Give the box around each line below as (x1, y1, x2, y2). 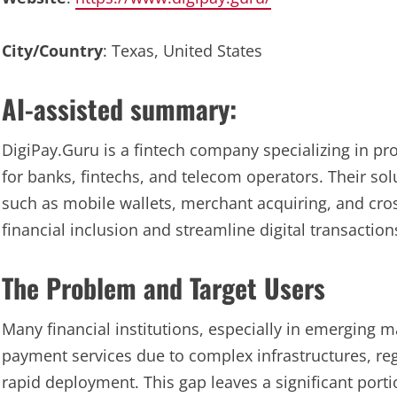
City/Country (2, 40, 103, 61)
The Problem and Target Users (2, 268, 325, 307)
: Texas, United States (103, 40, 262, 61)
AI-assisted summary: (2, 89, 237, 128)
